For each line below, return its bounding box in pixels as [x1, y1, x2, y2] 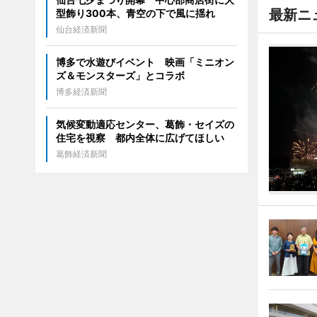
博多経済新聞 [55, 86, 107, 97]
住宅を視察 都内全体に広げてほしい [55, 132, 224, 144]
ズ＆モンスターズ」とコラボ [55, 69, 185, 81]
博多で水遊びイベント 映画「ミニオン [55, 56, 234, 68]
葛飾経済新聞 [55, 149, 107, 159]
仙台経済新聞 [55, 24, 107, 35]
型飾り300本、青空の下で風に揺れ [55, 7, 215, 19]
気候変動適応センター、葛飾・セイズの [55, 118, 234, 130]
